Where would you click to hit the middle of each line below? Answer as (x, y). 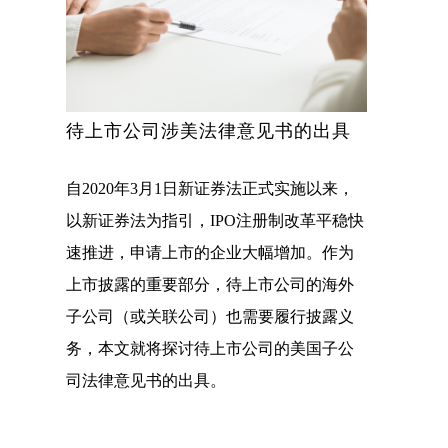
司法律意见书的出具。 (146, 381)
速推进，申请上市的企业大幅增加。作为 (210, 253)
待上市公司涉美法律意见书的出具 (208, 131)
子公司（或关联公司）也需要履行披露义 (210, 317)
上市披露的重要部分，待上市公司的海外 (210, 285)
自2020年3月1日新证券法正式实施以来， (210, 189)
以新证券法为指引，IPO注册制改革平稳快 (215, 221)
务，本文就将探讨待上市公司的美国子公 (210, 349)
